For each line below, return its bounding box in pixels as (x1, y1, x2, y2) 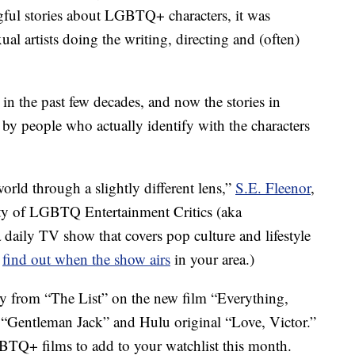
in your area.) (170, 249, 254, 269)
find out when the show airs (2, 249, 170, 269)
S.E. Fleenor (235, 177, 311, 198)
